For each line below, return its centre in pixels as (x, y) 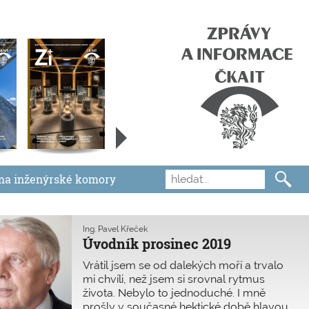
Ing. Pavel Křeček (115, 229)
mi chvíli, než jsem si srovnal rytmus (174, 279)
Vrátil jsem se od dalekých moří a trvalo (183, 266)
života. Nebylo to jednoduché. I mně (174, 293)
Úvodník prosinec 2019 (157, 244)
